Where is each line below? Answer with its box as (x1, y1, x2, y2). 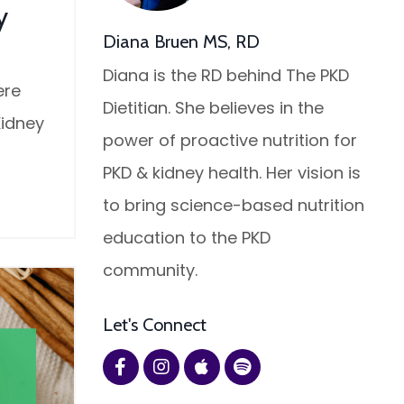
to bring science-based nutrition (102, 194, 364, 217)
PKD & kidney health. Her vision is (102, 161, 361, 185)
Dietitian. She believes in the (102, 96, 324, 120)
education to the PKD (102, 226, 271, 250)
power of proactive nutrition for (102, 129, 357, 152)
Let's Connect (102, 314, 207, 336)
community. (102, 259, 197, 282)
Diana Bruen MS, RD (102, 31, 260, 53)
